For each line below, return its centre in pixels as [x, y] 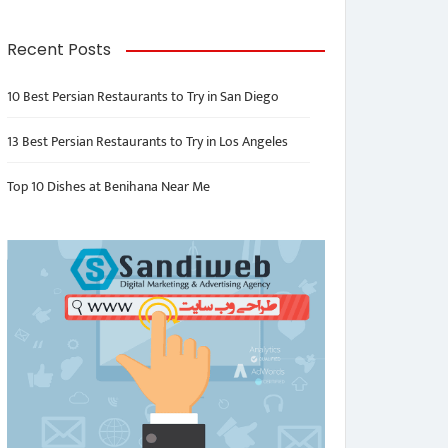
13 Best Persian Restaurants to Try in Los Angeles [147, 141]
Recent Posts [59, 49]
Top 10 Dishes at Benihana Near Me [108, 186]
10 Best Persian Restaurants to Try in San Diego [143, 96]
